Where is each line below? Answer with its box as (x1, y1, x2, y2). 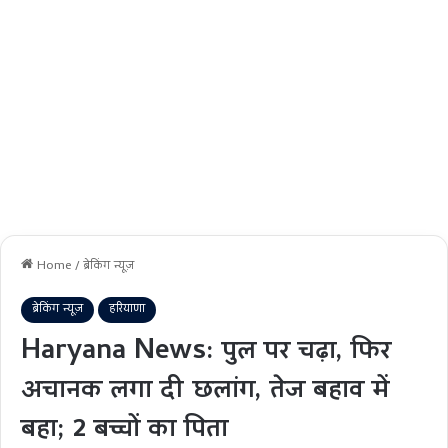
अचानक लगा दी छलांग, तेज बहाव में (21, 369, 389, 416)
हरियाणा (109, 299, 145, 321)
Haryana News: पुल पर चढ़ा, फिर (21, 330, 391, 377)
